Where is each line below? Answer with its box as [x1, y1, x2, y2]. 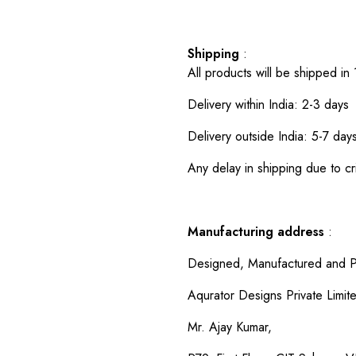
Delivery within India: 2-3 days [188, 95, 349, 114]
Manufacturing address [188, 222, 324, 241]
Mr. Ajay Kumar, [188, 317, 272, 336]
